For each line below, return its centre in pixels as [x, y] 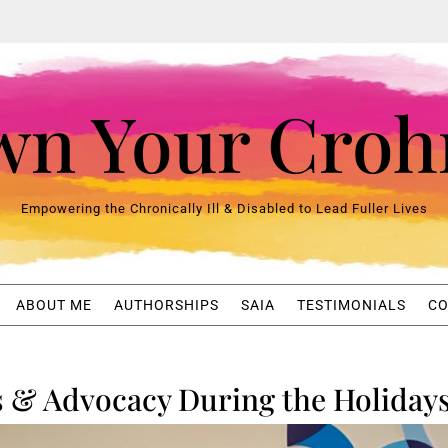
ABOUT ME [53, 304]
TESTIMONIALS [351, 304]
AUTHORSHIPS [166, 304]
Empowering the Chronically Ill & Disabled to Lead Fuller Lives [224, 208]
